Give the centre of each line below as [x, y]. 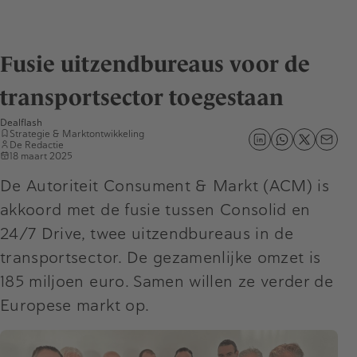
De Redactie [37, 145]
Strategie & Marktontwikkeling [77, 133]
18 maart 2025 [41, 156]
